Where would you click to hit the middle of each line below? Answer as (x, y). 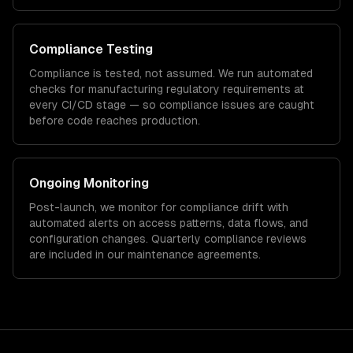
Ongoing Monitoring (89, 183)
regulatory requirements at (234, 89)
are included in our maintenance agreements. (145, 255)
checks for (57, 89)
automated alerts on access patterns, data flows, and (169, 223)
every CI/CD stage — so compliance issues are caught (172, 105)
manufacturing (126, 89)
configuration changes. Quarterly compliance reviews (168, 239)
